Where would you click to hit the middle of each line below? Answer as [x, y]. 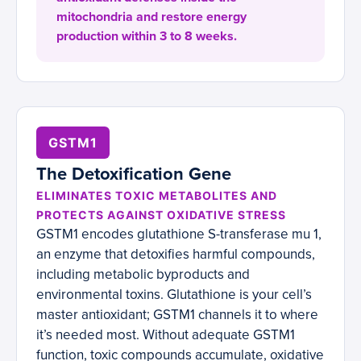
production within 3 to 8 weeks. [147, 37]
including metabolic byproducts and [143, 275]
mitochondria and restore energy [151, 17]
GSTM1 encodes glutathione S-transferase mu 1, [179, 234]
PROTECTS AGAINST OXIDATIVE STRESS [161, 215]
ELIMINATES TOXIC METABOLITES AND [157, 196]
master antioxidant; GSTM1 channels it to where [177, 315]
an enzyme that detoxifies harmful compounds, [176, 255]
